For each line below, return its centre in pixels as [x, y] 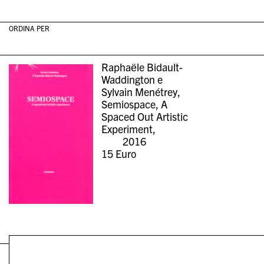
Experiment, [129, 129]
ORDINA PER [29, 28]
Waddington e [132, 80]
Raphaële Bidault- [142, 67]
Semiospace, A [135, 104]
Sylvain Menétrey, [141, 92]
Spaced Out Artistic [145, 117]
